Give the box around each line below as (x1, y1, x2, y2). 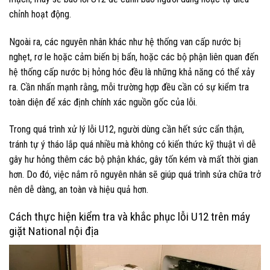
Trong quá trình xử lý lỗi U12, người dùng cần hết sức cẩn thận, (9, 124, 244, 136)
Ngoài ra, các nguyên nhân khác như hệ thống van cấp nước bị (9, 36, 241, 48)
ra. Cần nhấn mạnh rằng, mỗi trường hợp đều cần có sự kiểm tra (9, 81, 249, 93)
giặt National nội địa (9, 224, 99, 239)
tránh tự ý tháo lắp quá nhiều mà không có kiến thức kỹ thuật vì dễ (9, 139, 256, 151)
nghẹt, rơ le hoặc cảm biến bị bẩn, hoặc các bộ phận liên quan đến (9, 51, 259, 63)
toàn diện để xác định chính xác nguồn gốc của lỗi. (9, 96, 197, 108)
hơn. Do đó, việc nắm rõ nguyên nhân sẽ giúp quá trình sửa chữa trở (9, 169, 261, 181)
